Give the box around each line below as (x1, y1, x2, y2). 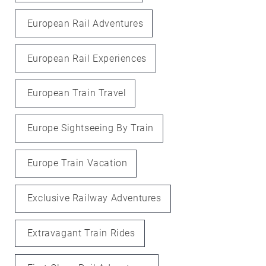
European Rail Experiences (27, 52, 147, 64)
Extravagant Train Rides (27, 227, 135, 239)
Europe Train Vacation (27, 157, 128, 169)
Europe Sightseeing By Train (27, 122, 154, 134)
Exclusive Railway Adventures (27, 192, 161, 204)
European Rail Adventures (27, 17, 144, 29)
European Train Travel (27, 87, 126, 99)
